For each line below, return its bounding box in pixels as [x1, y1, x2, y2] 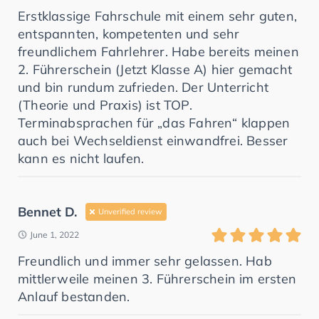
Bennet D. [18, 203, 77, 220]
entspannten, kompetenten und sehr [18, 25, 240, 42]
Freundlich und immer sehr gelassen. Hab [18, 252, 272, 269]
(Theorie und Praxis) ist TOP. [18, 96, 192, 113]
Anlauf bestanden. [18, 288, 130, 305]
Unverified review [98, 206, 162, 216]
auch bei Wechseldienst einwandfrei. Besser [18, 132, 288, 149]
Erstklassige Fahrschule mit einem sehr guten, [18, 7, 298, 24]
